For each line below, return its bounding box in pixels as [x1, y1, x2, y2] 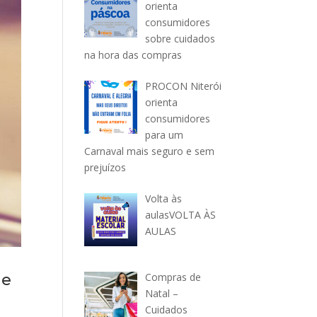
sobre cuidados [144, 32, 215, 45]
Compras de [144, 270, 201, 284]
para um [144, 128, 183, 142]
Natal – [144, 286, 178, 300]
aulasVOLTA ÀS [144, 208, 216, 221]
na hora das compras [84, 48, 183, 62]
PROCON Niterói [144, 79, 221, 93]
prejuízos [84, 161, 127, 174]
